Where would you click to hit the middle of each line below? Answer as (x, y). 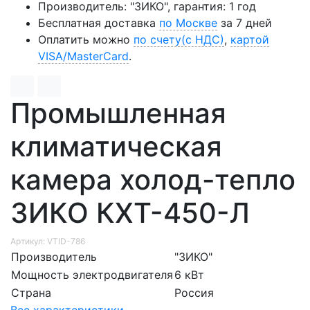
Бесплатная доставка (99, 22)
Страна (31, 292)
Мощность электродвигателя (92, 274)
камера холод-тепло (153, 179)
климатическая (116, 146)
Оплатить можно (86, 39)
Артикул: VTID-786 (48, 241)
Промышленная (118, 113)
